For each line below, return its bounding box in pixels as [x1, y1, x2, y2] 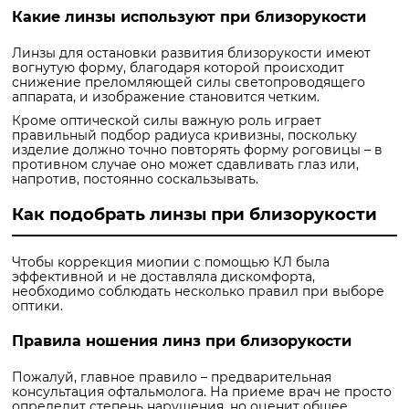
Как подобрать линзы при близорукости [12, 204, 377, 225]
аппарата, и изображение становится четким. [12, 88, 323, 105]
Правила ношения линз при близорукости [12, 331, 351, 350]
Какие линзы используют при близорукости [12, 7, 366, 26]
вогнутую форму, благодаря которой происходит [12, 58, 344, 76]
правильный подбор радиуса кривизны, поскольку [12, 126, 357, 143]
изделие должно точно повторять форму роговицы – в [12, 141, 383, 158]
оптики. [12, 297, 63, 314]
